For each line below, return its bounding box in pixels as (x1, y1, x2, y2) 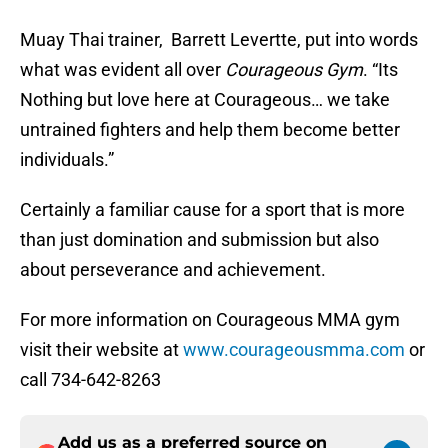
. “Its (363, 59, 398, 81)
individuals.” (20, 149, 114, 171)
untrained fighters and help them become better (20, 119, 400, 141)
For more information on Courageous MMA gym (20, 309, 400, 331)
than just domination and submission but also (20, 229, 379, 251)
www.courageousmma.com (179, 339, 405, 361)
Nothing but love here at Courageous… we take (20, 89, 390, 111)
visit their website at (20, 339, 179, 361)
